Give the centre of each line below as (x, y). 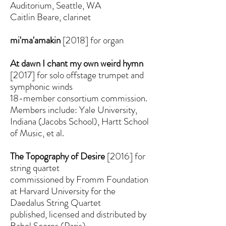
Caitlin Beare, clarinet (50, 17)
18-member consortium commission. (79, 98)
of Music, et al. (37, 133)
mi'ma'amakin (35, 40)
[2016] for (125, 156)
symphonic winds (41, 87)
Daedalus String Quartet (55, 203)
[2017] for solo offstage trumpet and (77, 75)
